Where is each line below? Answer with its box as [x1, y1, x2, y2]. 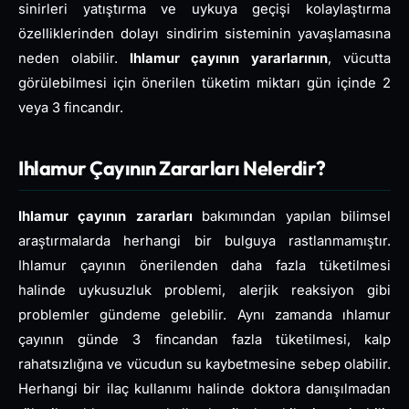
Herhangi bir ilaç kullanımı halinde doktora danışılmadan [18, 380, 391, 397]
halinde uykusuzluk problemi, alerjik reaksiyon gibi [18, 281, 391, 299]
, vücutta [328, 49, 392, 67]
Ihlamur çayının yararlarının [129, 49, 329, 67]
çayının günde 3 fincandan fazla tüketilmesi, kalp [18, 330, 391, 348]
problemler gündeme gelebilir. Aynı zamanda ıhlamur [18, 306, 391, 323]
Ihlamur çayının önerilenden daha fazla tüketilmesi [18, 257, 391, 274]
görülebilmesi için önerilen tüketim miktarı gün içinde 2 [18, 74, 391, 91]
